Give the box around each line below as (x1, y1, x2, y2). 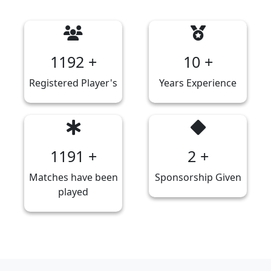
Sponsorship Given (154, 171, 241, 184)
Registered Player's (29, 76, 117, 90)
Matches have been (28, 171, 118, 184)
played (58, 185, 88, 199)
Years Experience (159, 76, 237, 90)
